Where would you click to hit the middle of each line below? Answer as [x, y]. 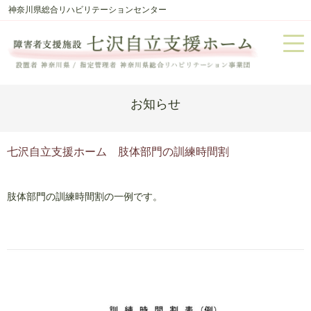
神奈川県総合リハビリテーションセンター [87, 10]
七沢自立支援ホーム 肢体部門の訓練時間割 [118, 152]
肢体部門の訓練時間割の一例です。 [85, 196]
